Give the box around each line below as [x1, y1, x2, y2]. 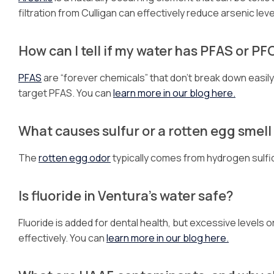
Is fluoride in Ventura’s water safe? [18, 187, 233, 204]
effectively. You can [18, 231, 106, 245]
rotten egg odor [39, 151, 111, 165]
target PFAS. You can [18, 86, 113, 100]
